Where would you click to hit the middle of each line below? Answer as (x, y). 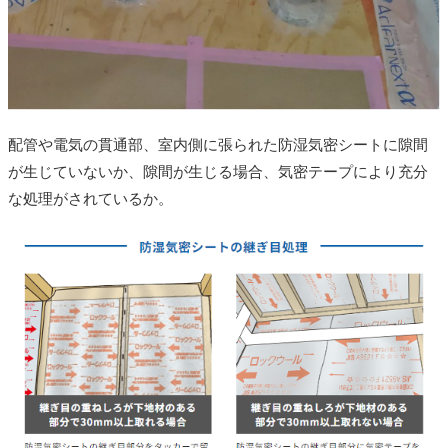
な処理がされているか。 (90, 198)
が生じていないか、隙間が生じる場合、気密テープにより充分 (218, 171)
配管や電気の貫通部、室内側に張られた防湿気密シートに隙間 (218, 144)
